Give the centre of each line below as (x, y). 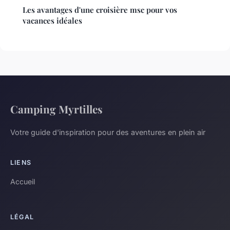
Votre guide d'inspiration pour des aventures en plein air (108, 132)
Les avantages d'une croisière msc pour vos (100, 9)
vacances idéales (52, 20)
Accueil (23, 181)
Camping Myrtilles (56, 109)
